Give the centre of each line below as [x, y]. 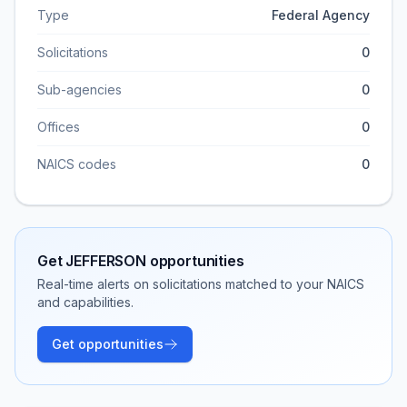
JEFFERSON [106, 261]
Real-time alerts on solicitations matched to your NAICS [201, 284]
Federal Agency [321, 15]
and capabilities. [85, 302]
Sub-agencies [79, 89]
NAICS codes [77, 164]
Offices [59, 127]
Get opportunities [108, 344]
